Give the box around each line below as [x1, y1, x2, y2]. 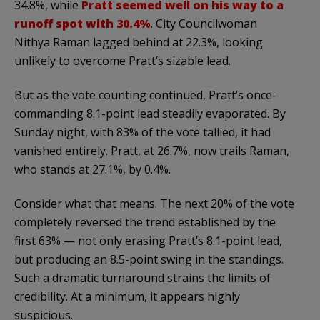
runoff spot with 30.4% [14, 15, 151, 31]
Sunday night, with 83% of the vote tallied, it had [14, 124, 271, 140]
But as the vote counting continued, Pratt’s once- [14, 86, 276, 103]
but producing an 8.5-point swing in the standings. [14, 251, 284, 267]
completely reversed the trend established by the [14, 214, 276, 230]
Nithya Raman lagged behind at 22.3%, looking [14, 34, 263, 50]
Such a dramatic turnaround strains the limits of [14, 269, 271, 286]
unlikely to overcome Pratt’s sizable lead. [14, 52, 231, 69]
